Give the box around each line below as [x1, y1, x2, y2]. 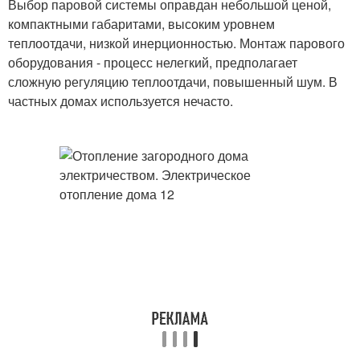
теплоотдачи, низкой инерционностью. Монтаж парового [8, 34, 345, 52]
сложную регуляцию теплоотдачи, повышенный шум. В [8, 72, 337, 91]
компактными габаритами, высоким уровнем [8, 14, 275, 33]
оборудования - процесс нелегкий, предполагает [8, 53, 297, 72]
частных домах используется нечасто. [8, 92, 233, 110]
